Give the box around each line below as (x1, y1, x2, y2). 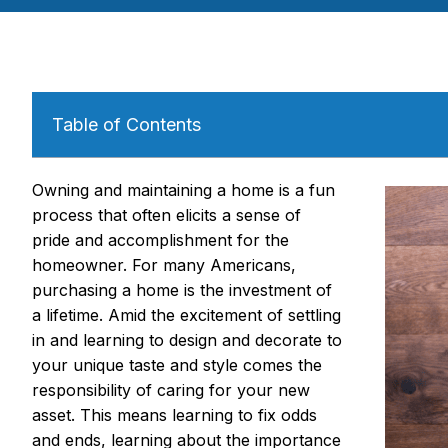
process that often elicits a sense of (32, 205, 301, 226)
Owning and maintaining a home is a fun (32, 180, 335, 201)
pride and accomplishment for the (32, 230, 289, 251)
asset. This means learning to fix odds (32, 405, 317, 426)
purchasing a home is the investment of (32, 280, 332, 301)
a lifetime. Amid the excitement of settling (32, 305, 341, 326)
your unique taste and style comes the (32, 355, 322, 376)
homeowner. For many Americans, (32, 255, 296, 276)
